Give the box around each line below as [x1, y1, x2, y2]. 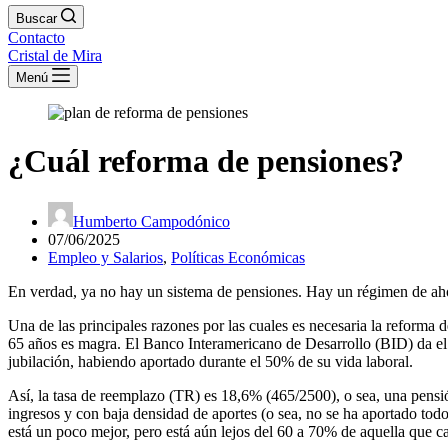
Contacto [8, 29, 65, 46]
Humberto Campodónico [73, 212, 230, 230]
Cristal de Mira [8, 47, 102, 64]
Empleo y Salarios [48, 248, 163, 266]
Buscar [16, 11, 57, 26]
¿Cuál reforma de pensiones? [8, 143, 404, 180]
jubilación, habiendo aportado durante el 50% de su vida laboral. [8, 352, 413, 370]
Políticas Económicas [171, 248, 305, 266]
